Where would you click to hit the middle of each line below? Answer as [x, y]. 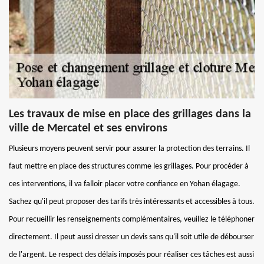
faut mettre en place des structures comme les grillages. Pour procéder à [129, 166]
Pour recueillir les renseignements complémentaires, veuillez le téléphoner [132, 219]
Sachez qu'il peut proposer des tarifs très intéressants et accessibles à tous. [132, 202]
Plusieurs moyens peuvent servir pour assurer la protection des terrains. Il [129, 148]
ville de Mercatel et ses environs [88, 128]
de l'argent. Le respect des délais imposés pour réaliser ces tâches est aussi [131, 255]
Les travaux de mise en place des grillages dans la [130, 114]
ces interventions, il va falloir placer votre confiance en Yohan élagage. [125, 184]
